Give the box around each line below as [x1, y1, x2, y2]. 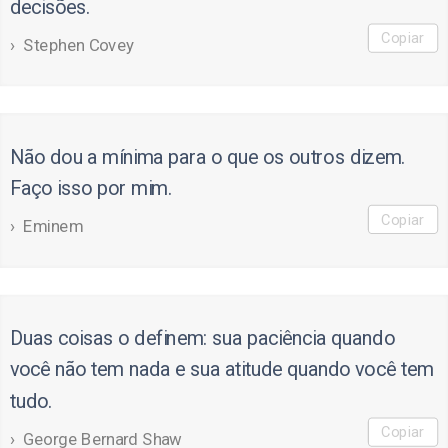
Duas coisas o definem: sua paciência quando [9, 326, 395, 351]
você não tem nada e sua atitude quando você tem [9, 357, 434, 383]
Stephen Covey [23, 35, 135, 56]
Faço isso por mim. [9, 176, 172, 201]
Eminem [23, 216, 83, 237]
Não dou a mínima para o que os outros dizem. [9, 145, 405, 170]
